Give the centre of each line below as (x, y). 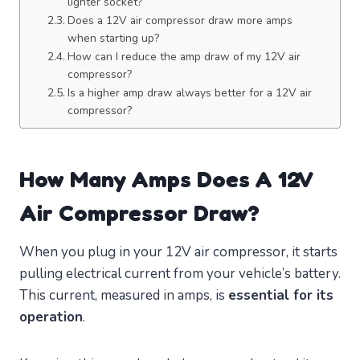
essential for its (281, 296)
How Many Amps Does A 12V (166, 180)
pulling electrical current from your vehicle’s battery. (180, 274)
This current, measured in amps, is (124, 296)
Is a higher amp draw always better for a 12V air (189, 93)
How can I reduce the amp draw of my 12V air (184, 57)
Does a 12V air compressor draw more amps (180, 21)
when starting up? (113, 39)
